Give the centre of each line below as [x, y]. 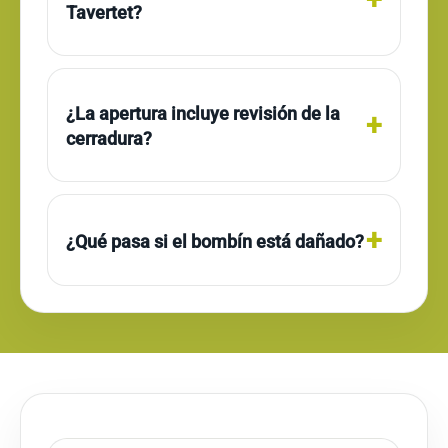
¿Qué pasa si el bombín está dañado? [215, 241]
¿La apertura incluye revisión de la [203, 113]
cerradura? [109, 138]
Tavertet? [104, 12]
